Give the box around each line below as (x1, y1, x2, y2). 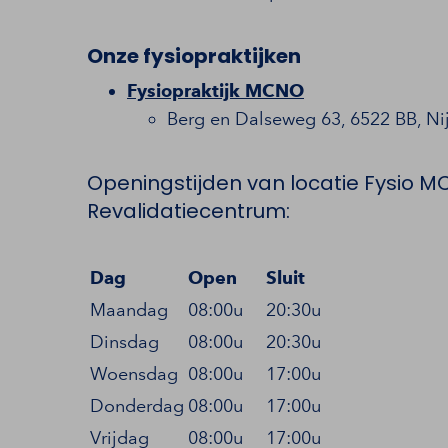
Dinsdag (90, 330, 159, 353)
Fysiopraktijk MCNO (127, 79, 304, 102)
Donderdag (90, 394, 184, 417)
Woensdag (90, 362, 178, 385)
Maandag (90, 298, 168, 321)
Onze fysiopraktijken (87, 41, 301, 70)
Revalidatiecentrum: (87, 196, 290, 225)
